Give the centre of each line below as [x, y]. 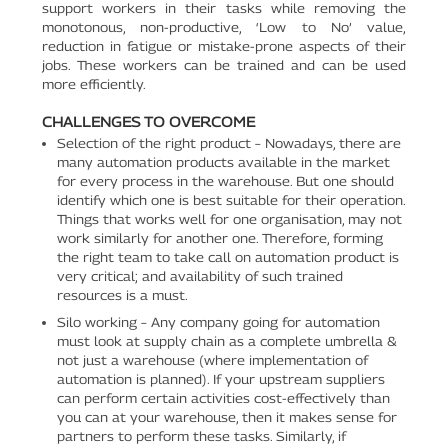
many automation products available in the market [223, 161]
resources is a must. [122, 294]
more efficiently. [94, 83]
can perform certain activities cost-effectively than [223, 397]
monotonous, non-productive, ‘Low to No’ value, [224, 26]
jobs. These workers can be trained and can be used [224, 64]
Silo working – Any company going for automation [218, 321]
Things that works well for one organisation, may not [229, 218]
